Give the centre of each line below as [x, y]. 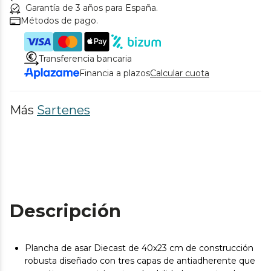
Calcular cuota [180, 73]
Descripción [65, 211]
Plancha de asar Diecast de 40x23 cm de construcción [139, 248]
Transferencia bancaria [85, 58]
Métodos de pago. [59, 21]
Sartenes [64, 110]
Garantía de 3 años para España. [92, 8]
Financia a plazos [115, 73]
